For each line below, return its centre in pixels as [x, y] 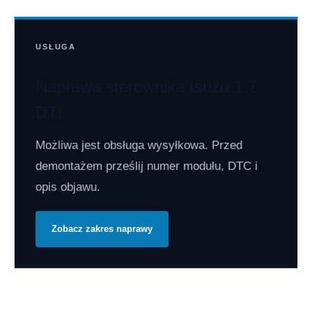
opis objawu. [68, 187]
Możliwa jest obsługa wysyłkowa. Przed [139, 146]
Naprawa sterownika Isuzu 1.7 [146, 86]
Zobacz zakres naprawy [102, 229]
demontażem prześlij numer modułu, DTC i [147, 166]
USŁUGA [56, 47]
